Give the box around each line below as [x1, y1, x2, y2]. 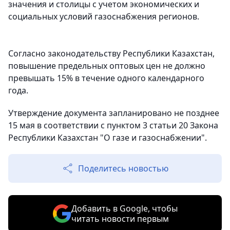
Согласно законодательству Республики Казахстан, [8, 48, 215, 59]
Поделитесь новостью [78, 163, 168, 174]
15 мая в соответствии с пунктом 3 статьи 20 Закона [8, 120, 218, 131]
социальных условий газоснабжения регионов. [8, 11, 199, 22]
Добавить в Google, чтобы [71, 203, 178, 214]
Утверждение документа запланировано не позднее [8, 107, 219, 119]
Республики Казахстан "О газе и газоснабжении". [8, 132, 207, 143]
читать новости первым [71, 213, 169, 224]
